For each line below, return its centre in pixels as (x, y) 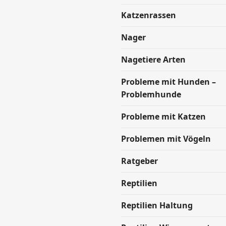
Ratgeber (139, 161)
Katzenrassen (149, 15)
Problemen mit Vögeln (166, 139)
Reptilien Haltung (157, 205)
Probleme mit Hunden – (168, 82)
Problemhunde (151, 94)
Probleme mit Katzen (163, 117)
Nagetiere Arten (153, 60)
